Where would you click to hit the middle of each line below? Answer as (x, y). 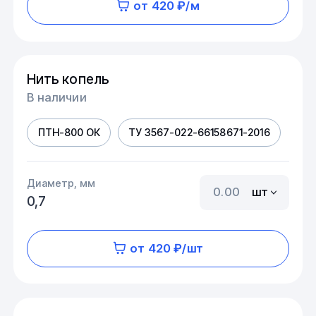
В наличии (57, 97)
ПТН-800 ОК (69, 133)
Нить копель (68, 79)
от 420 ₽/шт (166, 248)
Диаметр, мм (61, 183)
